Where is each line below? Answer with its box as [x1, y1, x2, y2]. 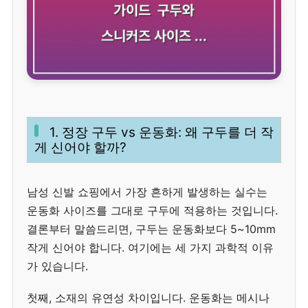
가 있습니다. [27, 258, 88, 273]
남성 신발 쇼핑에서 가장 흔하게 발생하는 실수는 [27, 184, 267, 199]
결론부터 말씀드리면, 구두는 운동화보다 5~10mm [27, 221, 276, 236]
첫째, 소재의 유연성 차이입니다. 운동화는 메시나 [27, 291, 269, 305]
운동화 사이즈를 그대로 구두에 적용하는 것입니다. [27, 203, 278, 217]
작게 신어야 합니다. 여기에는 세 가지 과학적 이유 [27, 240, 274, 254]
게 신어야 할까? [34, 140, 126, 156]
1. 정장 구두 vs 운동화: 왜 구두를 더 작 [49, 124, 274, 141]
